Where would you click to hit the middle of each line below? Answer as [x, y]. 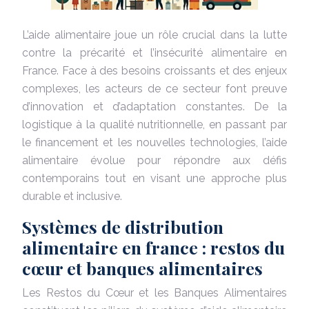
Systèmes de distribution [123, 226]
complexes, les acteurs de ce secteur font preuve [154, 88]
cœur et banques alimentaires [142, 268]
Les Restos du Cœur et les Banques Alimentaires [154, 292]
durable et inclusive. [72, 196]
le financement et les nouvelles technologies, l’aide [154, 142]
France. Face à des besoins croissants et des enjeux [154, 70]
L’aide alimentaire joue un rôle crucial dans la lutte [154, 34]
